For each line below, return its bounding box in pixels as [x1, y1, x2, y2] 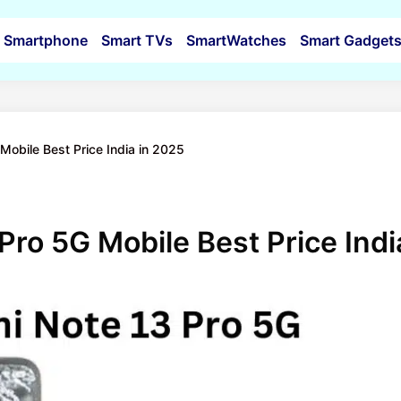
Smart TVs [100, 31, 173, 49]
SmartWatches [185, 31, 286, 49]
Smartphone [3, 31, 88, 49]
